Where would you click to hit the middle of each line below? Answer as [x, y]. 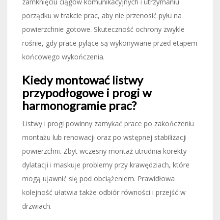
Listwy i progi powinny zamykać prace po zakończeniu [108, 123]
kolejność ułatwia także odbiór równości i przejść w [104, 192]
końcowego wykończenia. [63, 56]
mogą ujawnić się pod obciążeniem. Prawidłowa [98, 178]
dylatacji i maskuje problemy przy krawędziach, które [106, 165]
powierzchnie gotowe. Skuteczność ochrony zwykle [103, 29]
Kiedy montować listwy [82, 80]
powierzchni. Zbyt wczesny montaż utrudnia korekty [104, 151]
